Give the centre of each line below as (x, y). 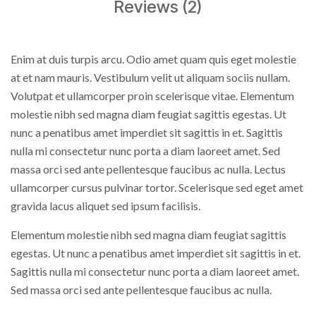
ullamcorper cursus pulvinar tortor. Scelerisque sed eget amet (157, 187)
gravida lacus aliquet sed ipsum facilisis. (105, 205)
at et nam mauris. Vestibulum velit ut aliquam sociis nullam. (150, 77)
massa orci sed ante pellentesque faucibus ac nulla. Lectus (148, 169)
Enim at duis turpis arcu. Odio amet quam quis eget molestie (153, 59)
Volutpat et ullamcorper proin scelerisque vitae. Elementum (152, 95)
